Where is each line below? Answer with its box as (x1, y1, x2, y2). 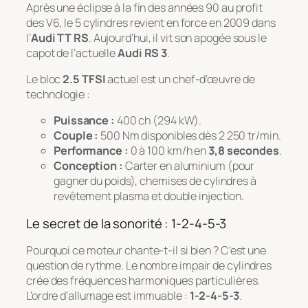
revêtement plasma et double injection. (54, 188, 245, 204)
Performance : (54, 143, 129, 159)
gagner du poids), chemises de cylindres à (54, 173, 256, 189)
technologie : (26, 87, 90, 102)
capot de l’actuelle (26, 45, 118, 60)
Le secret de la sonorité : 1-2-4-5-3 (26, 214, 227, 232)
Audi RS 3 (118, 45, 168, 60)
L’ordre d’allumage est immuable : (26, 288, 190, 304)
